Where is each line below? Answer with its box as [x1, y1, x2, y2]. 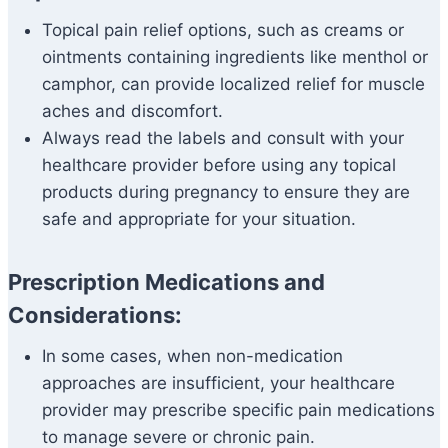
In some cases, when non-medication [42, 346, 343, 367]
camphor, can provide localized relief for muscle [42, 74, 425, 95]
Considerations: [8, 302, 182, 329]
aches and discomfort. [42, 101, 223, 122]
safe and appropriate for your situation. [42, 209, 356, 230]
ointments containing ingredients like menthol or [42, 47, 428, 68]
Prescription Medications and [8, 269, 325, 296]
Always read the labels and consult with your [42, 128, 404, 149]
